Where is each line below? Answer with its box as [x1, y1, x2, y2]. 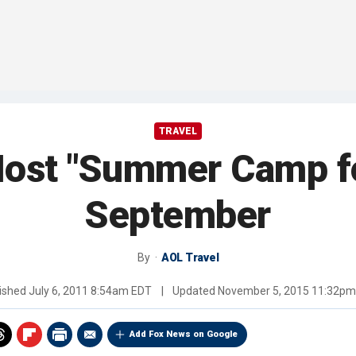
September [85, 192, 271, 238]
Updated [170, 284, 218, 298]
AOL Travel [161, 251, 219, 265]
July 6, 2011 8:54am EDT [29, 284, 152, 298]
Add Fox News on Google [130, 329, 238, 340]
